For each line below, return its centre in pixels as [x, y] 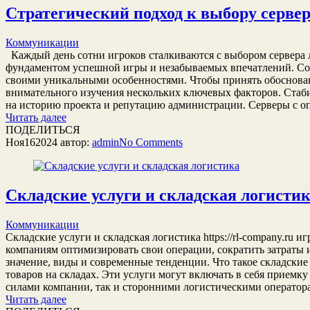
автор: [75, 142]
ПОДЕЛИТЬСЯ [43, 129]
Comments [159, 142]
